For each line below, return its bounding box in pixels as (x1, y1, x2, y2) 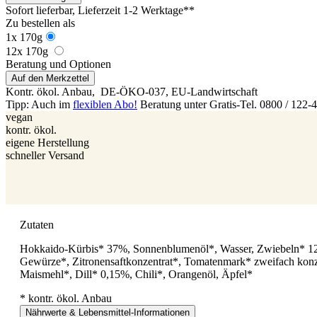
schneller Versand (6, 149, 84, 161)
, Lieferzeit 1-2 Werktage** (72, 4, 195, 16)
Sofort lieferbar (6, 4, 72, 16)
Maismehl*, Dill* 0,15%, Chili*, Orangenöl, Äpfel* (20, 267, 253, 280)
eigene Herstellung (6, 136, 89, 149)
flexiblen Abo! (73, 98, 137, 110)
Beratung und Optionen (6, 57, 111, 70)
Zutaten (20, 218, 54, 231)
